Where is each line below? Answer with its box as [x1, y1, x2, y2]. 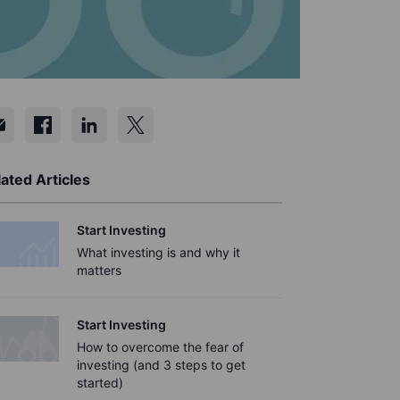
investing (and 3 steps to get [77, 357, 246, 372]
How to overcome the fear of [77, 339, 244, 354]
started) [77, 375, 123, 390]
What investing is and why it [77, 245, 240, 260]
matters [77, 262, 121, 278]
